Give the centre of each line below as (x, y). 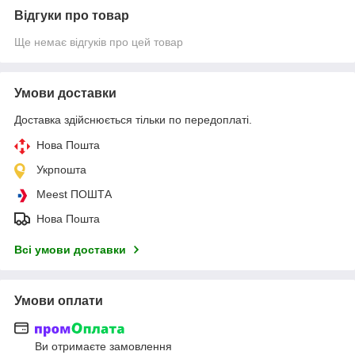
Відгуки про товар (72, 15)
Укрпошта (61, 169)
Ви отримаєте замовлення (103, 347)
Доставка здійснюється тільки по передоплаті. (133, 119)
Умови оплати (59, 300)
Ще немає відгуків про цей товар (99, 42)
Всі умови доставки (70, 249)
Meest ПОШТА (74, 194)
